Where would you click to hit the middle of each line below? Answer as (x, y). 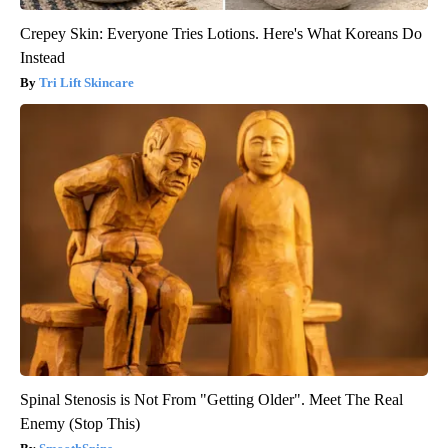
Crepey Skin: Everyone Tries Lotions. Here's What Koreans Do (221, 33)
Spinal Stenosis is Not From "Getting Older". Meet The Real (211, 399)
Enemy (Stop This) (80, 423)
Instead (42, 57)
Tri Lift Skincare (86, 82)
